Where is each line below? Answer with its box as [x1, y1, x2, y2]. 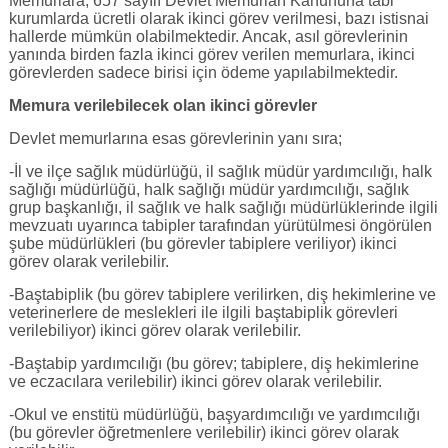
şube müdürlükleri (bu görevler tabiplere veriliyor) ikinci [8, 234, 397, 252]
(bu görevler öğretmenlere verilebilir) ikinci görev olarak [8, 423, 399, 441]
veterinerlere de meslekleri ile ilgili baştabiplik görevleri [8, 303, 398, 321]
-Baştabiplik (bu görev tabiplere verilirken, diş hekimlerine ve [8, 285, 436, 303]
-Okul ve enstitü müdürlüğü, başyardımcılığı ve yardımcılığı [8, 405, 420, 423]
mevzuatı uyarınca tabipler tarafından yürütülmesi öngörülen [8, 216, 432, 234]
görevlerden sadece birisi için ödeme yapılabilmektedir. [8, 63, 398, 81]
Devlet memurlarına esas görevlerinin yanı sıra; [8, 129, 342, 147]
